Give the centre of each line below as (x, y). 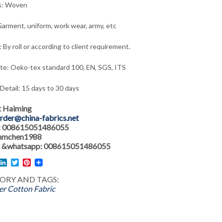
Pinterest (46, 162)
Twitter (31, 162)
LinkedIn (21, 162)
